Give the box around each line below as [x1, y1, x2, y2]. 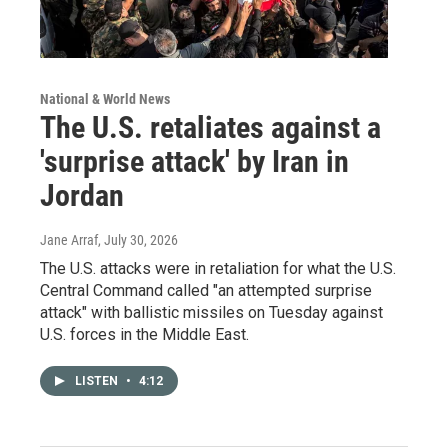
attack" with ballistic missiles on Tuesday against [40, 302, 383, 322]
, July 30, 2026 [98, 231, 178, 248]
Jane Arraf [40, 231, 98, 248]
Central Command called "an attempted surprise [40, 280, 372, 300]
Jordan [40, 177, 124, 213]
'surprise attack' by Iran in [40, 143, 349, 179]
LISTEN [75, 373, 121, 388]
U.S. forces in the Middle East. [40, 324, 249, 344]
